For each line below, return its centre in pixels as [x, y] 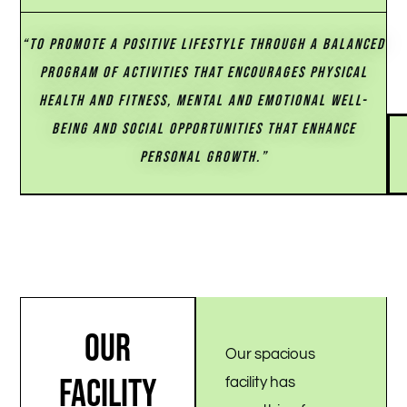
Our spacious [270, 355]
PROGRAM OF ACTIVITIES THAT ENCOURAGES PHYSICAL [203, 72]
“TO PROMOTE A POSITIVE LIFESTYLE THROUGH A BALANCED [203, 44]
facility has [260, 383]
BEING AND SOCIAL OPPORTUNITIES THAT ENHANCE [203, 129]
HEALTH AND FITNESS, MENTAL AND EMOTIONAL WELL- [203, 100]
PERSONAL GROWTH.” [203, 157]
